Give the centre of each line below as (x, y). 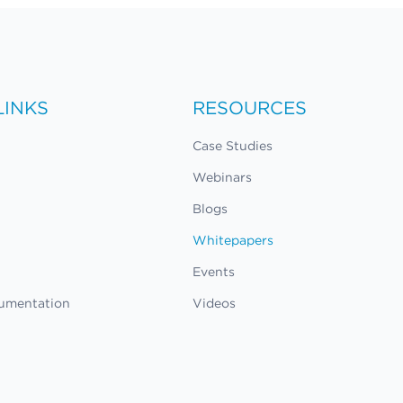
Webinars (223, 178)
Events (214, 272)
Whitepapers (233, 241)
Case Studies (233, 146)
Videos (215, 304)
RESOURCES (250, 108)
